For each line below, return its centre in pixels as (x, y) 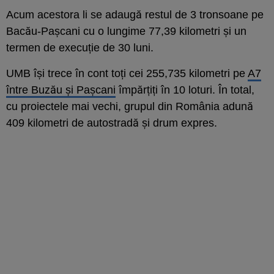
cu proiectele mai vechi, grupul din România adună (130, 106)
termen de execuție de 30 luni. (80, 47)
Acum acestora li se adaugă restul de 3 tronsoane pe (135, 14)
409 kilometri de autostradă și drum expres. (112, 123)
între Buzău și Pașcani (61, 90)
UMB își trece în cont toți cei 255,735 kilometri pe (127, 73)
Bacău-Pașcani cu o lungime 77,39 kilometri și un (126, 31)
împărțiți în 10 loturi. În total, (185, 90)
